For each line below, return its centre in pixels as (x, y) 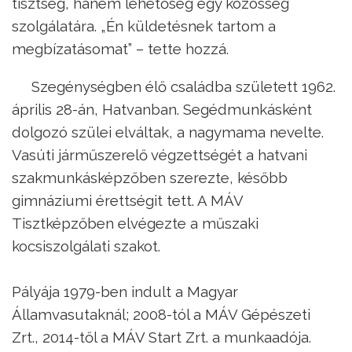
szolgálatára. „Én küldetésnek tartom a (144, 26)
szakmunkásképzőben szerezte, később (150, 177)
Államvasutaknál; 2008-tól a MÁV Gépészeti (161, 314)
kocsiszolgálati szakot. (86, 246)
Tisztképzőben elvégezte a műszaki (135, 223)
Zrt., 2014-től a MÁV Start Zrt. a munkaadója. (161, 337)
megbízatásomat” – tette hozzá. (120, 48)
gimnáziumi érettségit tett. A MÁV (127, 200)
